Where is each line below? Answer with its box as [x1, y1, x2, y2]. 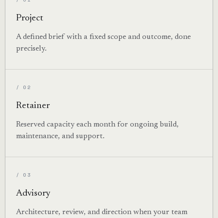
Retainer [16, 101, 50, 110]
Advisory [16, 188, 50, 198]
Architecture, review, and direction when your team [16, 208, 187, 216]
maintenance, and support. [16, 132, 105, 140]
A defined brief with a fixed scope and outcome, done [16, 34, 191, 41]
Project [16, 14, 43, 23]
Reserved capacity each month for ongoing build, [16, 121, 179, 128]
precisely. [16, 45, 47, 53]
